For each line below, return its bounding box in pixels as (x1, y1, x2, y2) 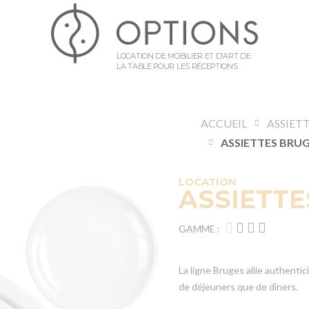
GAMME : (179, 223, 220, 235)
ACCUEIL (201, 117, 248, 130)
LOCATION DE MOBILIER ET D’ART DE (117, 50, 251, 61)
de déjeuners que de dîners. (179, 281, 298, 292)
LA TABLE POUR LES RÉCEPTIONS (117, 61, 238, 71)
